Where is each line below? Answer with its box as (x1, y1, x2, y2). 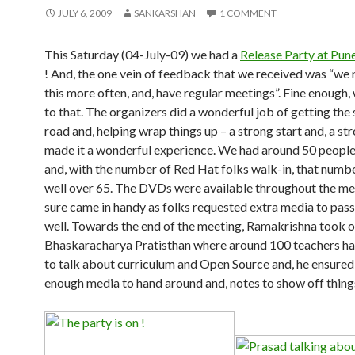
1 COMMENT (219, 7, 277, 19)
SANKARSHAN (134, 7, 196, 19)
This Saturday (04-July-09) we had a (44, 47, 240, 62)
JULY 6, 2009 (58, 7, 112, 19)
